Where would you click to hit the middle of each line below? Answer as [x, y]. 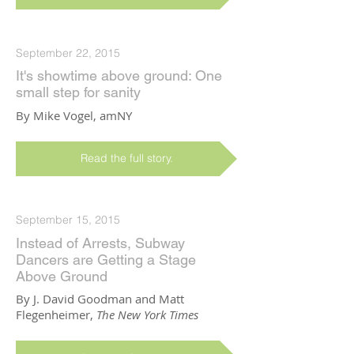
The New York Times [147, 314]
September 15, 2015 [68, 220]
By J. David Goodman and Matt [100, 298]
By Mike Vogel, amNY [74, 115]
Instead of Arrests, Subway [100, 243]
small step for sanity [78, 92]
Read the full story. [126, 158]
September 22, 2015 [68, 53]
